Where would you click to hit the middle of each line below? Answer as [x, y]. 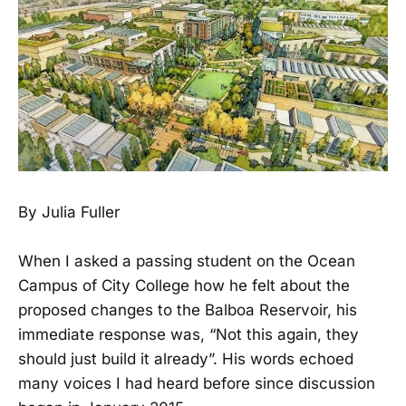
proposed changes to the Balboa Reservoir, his [188, 310]
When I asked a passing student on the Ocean [187, 261]
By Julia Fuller [69, 213]
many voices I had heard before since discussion [197, 384]
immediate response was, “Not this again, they [188, 335]
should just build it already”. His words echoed [186, 359]
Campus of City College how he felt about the [184, 286]
